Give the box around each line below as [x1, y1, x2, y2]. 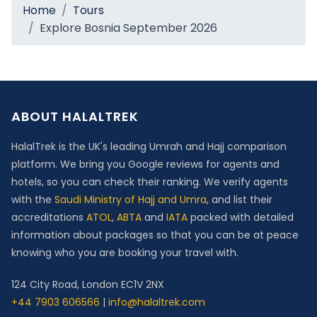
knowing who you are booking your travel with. [11, 245, 238, 260]
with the [11, 192, 54, 207]
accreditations [11, 209, 86, 224]
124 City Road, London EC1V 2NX [11, 277, 164, 292]
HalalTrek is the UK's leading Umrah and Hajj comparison [11, 139, 287, 154]
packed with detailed [188, 209, 294, 224]
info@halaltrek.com [108, 294, 205, 309]
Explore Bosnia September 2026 [40, 19, 217, 36]
